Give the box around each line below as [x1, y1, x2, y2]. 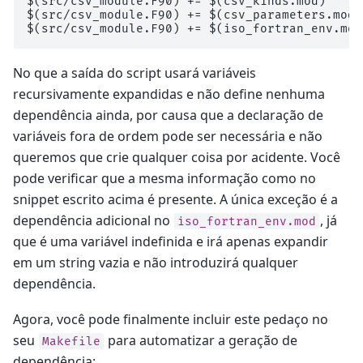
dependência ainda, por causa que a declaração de [13, 105, 323, 124]
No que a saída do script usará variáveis [13, 63, 256, 82]
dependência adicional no [13, 211, 173, 229]
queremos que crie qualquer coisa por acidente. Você [13, 147, 340, 166]
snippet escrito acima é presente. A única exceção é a [13, 190, 338, 208]
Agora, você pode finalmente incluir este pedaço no [13, 310, 328, 328]
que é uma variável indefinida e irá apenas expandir [13, 232, 328, 250]
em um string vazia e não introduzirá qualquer [13, 253, 298, 271]
